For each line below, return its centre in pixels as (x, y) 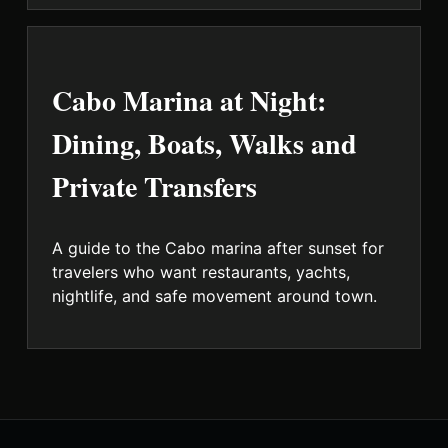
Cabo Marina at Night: (188, 100)
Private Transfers (154, 186)
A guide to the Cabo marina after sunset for (217, 247)
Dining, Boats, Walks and (204, 143)
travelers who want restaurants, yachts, (200, 271)
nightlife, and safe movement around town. (214, 295)
